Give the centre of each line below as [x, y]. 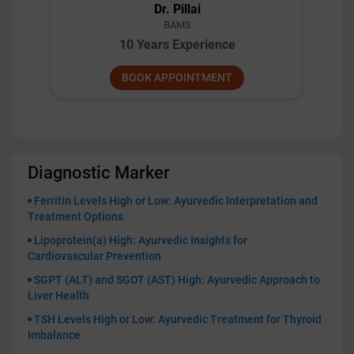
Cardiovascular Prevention [94, 256]
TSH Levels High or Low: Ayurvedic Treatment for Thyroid [178, 319]
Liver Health [58, 295]
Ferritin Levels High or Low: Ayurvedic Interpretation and [176, 200]
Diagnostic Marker [99, 172]
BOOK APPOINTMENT [177, 77]
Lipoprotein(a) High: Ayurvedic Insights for [141, 240]
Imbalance [54, 335]
